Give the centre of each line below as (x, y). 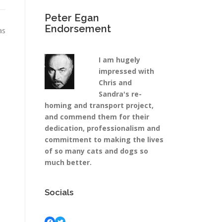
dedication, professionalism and (102, 128)
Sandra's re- (120, 94)
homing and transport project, (99, 105)
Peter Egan (72, 18)
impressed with (126, 71)
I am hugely (119, 60)
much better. (68, 162)
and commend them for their (97, 117)
